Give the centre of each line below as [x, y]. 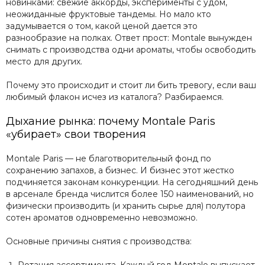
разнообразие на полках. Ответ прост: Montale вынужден [129, 38]
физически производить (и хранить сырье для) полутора [126, 206]
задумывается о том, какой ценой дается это [102, 26]
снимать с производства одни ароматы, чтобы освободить [131, 50]
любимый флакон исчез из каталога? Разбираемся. [115, 97]
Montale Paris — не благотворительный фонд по [109, 159]
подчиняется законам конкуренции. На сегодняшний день [132, 182]
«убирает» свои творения [76, 134]
